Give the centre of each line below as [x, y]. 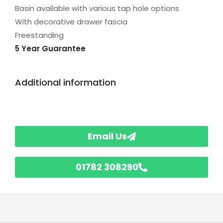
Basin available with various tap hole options [97, 8]
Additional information [65, 82]
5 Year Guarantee [50, 49]
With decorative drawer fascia [71, 22]
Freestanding [39, 35]
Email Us [107, 136]
